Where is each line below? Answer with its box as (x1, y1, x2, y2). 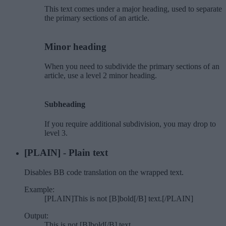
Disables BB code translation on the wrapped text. (24, 167, 184, 177)
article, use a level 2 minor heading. (44, 71, 157, 80)
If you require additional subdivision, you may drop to (44, 120, 216, 129)
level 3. (44, 129, 68, 138)
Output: (24, 211, 48, 220)
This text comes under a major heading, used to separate (44, 5, 222, 14)
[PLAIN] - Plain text (24, 147, 108, 158)
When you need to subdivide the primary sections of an (44, 62, 219, 71)
